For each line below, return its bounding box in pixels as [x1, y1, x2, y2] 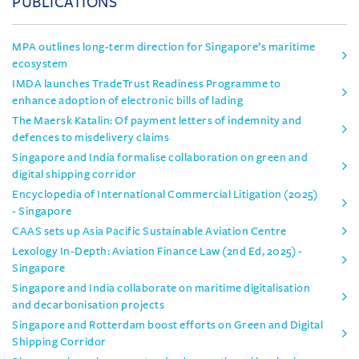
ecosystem [12, 57, 68, 70]
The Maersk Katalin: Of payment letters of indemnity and [12, 114, 302, 127]
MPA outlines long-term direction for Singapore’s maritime [12, 40, 316, 53]
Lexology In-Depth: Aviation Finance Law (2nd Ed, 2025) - [12, 244, 302, 257]
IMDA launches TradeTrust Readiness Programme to [12, 77, 281, 90]
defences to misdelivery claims [12, 131, 169, 143]
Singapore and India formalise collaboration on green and [12, 151, 308, 163]
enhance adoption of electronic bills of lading [12, 94, 243, 107]
